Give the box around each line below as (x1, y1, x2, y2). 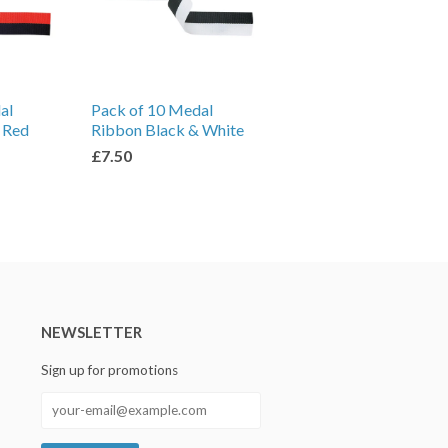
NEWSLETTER (41, 323, 142, 341)
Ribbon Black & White (91, 120, 244, 139)
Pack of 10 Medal (91, 100, 213, 119)
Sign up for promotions (41, 362, 178, 378)
